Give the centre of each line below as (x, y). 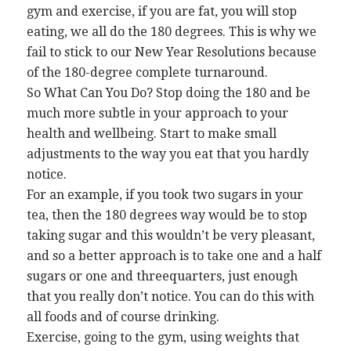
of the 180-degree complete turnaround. (147, 72)
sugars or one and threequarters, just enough (162, 276)
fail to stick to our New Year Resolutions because (171, 52)
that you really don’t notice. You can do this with (170, 296)
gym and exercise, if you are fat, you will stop (161, 11)
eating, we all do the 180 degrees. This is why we (171, 31)
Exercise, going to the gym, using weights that (163, 337)
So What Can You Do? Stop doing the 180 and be (168, 92)
